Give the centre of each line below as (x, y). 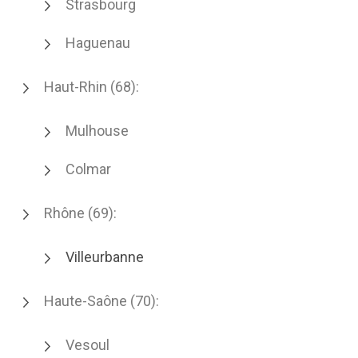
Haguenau (98, 43)
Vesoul (88, 345)
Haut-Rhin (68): (91, 87)
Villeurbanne (105, 257)
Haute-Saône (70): (101, 301)
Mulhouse (97, 131)
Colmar (88, 169)
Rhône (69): (80, 213)
